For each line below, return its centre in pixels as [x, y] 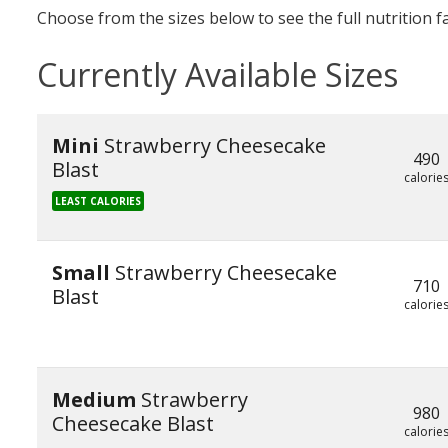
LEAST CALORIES [98, 201]
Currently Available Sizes [217, 74]
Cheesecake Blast [133, 423]
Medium [96, 399]
